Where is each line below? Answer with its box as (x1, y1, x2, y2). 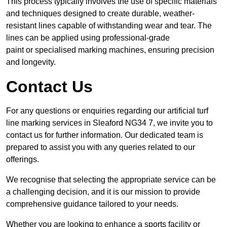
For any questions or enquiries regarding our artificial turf (6, 106, 208, 116)
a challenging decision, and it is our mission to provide (6, 187, 200, 197)
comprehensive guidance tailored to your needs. (6, 200, 178, 209)
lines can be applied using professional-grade (6, 33, 170, 43)
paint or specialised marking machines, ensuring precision (6, 46, 214, 55)
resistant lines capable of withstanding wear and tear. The (6, 21, 212, 30)
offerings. (6, 155, 39, 164)
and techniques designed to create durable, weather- (6, 9, 195, 18)
